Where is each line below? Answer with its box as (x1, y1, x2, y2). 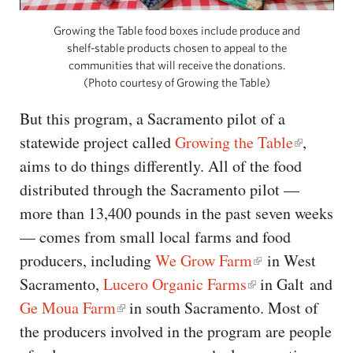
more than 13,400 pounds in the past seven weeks (20, 203, 333, 225)
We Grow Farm (155, 250, 252, 272)
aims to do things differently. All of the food (20, 155, 302, 177)
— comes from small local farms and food (20, 226, 291, 248)
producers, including (20, 250, 155, 272)
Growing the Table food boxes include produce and (54, 24, 300, 38)
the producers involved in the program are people (20, 321, 332, 343)
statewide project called (20, 132, 175, 154)
